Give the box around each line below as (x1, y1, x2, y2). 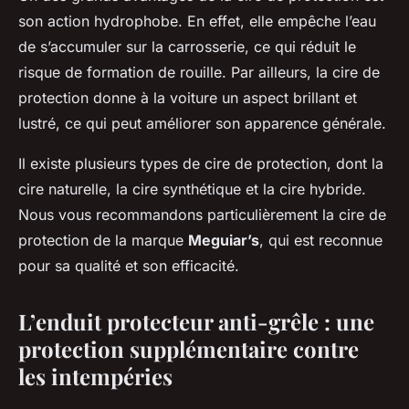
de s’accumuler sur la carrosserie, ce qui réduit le (18, 37, 356, 57)
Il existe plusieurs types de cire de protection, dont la (18, 154, 383, 173)
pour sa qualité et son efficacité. (18, 257, 239, 276)
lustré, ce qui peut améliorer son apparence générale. (18, 114, 386, 133)
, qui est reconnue (259, 231, 383, 250)
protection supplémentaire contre (18, 334, 359, 364)
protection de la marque (18, 231, 188, 250)
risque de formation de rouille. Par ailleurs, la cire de (18, 63, 380, 82)
